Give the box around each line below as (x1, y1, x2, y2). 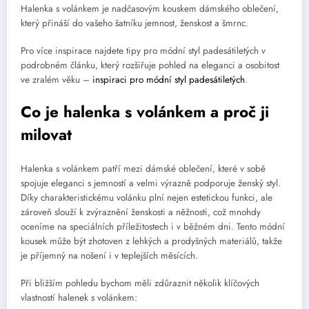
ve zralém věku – (21, 73, 92, 87)
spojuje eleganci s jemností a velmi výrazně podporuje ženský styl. (21, 177, 281, 190)
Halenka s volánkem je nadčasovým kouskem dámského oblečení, (21, 2, 279, 16)
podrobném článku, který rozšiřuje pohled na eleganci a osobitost (21, 59, 279, 72)
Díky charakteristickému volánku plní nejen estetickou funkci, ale (21, 191, 272, 205)
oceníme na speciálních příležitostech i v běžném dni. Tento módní (21, 220, 285, 234)
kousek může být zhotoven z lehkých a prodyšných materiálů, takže (21, 235, 282, 248)
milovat (21, 123, 72, 146)
